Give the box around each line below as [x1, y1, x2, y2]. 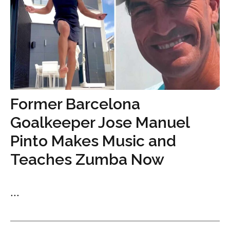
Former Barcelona [10, 95, 140, 113]
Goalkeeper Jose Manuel [10, 113, 189, 131]
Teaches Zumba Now [10, 150, 164, 168]
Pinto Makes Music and [10, 132, 176, 150]
